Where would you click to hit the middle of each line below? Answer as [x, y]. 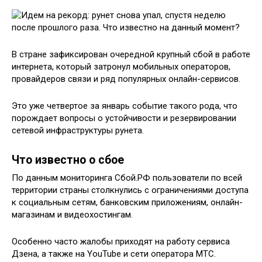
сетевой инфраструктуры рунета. [78, 130]
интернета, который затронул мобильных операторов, [121, 67]
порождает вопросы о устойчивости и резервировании [124, 118]
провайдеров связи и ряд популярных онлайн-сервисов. [126, 79]
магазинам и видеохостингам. [72, 215]
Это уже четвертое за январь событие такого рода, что [125, 106]
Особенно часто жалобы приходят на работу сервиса [121, 242]
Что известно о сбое [68, 160]
